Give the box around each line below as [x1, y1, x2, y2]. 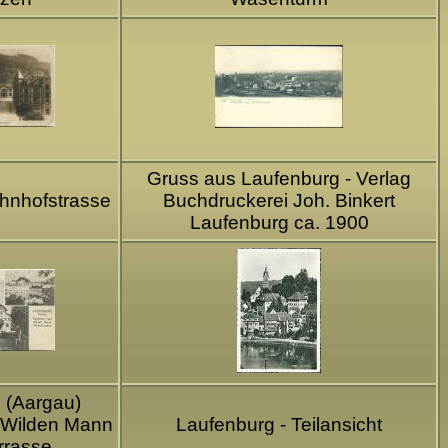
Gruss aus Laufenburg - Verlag [147, 167, 411, 189]
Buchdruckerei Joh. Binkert [163, 189, 395, 211]
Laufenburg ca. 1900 [189, 211, 369, 233]
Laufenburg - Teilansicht [176, 413, 382, 435]
